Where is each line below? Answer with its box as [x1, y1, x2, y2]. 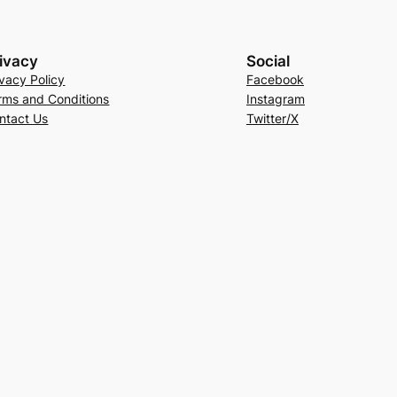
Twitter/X [245, 110, 299, 126]
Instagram [245, 90, 305, 106]
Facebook [245, 71, 304, 87]
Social [245, 51, 290, 70]
